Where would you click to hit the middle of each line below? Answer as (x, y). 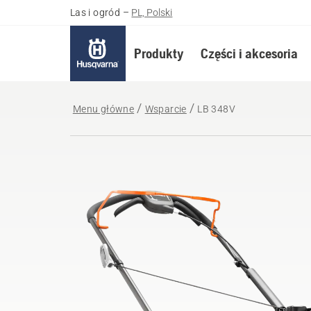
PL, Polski (152, 12)
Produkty (159, 53)
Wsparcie (166, 109)
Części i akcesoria (249, 53)
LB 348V (217, 109)
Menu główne (103, 109)
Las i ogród (95, 12)
